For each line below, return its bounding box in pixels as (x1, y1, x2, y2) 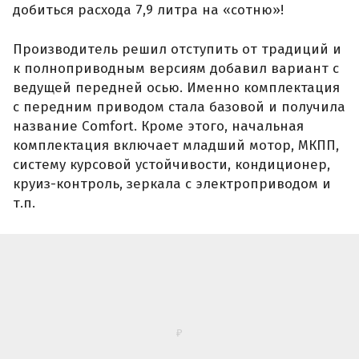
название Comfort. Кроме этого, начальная (13, 118, 304, 135)
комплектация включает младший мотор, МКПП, (13, 137, 339, 155)
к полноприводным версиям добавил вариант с (13, 60, 339, 78)
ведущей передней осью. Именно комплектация (13, 79, 340, 97)
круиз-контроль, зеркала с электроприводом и (13, 175, 331, 193)
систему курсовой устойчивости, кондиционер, (13, 156, 330, 174)
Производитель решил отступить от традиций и (13, 41, 341, 58)
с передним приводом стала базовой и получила (13, 99, 345, 116)
